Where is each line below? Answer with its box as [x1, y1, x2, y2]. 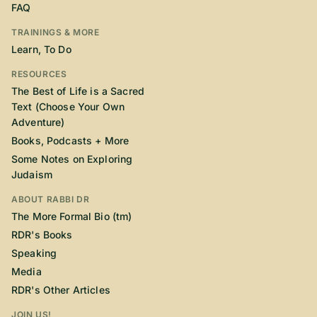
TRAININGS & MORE [11, 27, 100, 38]
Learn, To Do [11, 43, 71, 56]
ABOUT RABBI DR [11, 194, 90, 205]
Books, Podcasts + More [11, 134, 129, 147]
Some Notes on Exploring [11, 153, 133, 166]
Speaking [11, 247, 57, 260]
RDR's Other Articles [11, 284, 110, 296]
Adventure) [11, 116, 65, 129]
